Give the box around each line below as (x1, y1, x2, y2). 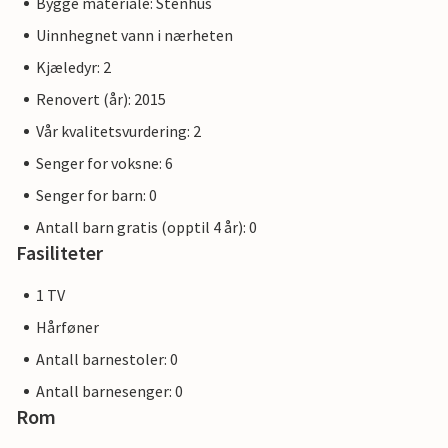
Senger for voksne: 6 (36, 153, 173, 173)
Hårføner (36, 317, 99, 337)
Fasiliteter (16, 240, 103, 265)
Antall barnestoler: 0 (36, 349, 178, 369)
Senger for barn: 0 (36, 185, 157, 205)
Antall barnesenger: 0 (36, 381, 183, 401)
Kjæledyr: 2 (36, 57, 111, 77)
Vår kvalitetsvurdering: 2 (36, 121, 201, 141)
